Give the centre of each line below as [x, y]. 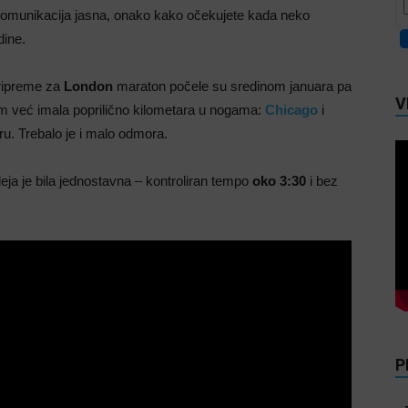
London [88, 86]
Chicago [291, 110]
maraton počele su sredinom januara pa [232, 86]
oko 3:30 [279, 181]
